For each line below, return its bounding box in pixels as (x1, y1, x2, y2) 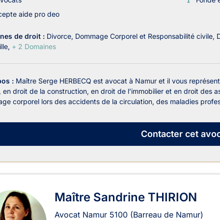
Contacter (140, 129, 183, 139)
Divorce (47, 31, 71, 40)
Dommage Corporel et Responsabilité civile (75, 31, 213, 40)
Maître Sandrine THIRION (55, 190, 197, 204)
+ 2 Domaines (12, 42, 56, 51)
